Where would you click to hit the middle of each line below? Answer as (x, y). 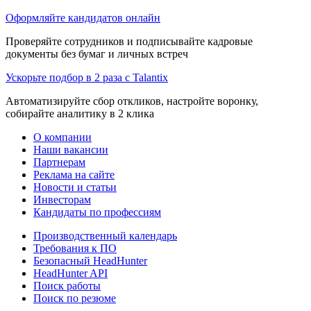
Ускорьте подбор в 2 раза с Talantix (87, 77)
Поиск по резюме (75, 298)
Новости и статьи (75, 187)
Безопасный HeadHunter (90, 260)
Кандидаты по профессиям (97, 212)
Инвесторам (62, 199)
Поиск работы (67, 285)
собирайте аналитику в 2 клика (80, 113)
